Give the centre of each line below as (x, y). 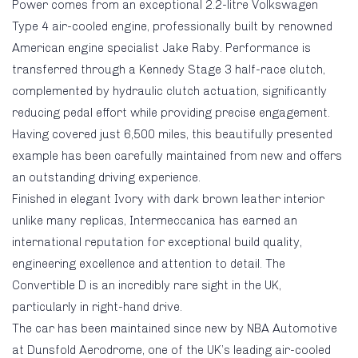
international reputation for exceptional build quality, (157, 242)
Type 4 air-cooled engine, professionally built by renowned (172, 26)
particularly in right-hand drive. (97, 306)
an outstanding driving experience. (106, 177)
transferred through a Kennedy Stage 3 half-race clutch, (169, 69)
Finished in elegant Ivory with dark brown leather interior (168, 199)
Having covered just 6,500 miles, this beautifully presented (172, 134)
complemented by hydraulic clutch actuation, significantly (169, 91)
